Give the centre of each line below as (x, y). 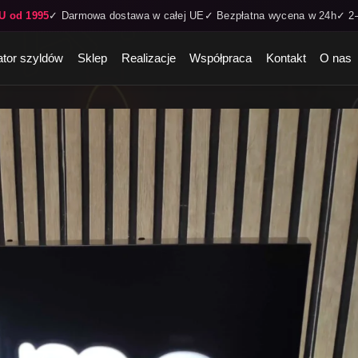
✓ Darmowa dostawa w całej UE (127, 16)
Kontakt (286, 58)
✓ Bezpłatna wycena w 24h (270, 16)
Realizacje (148, 58)
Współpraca (221, 58)
